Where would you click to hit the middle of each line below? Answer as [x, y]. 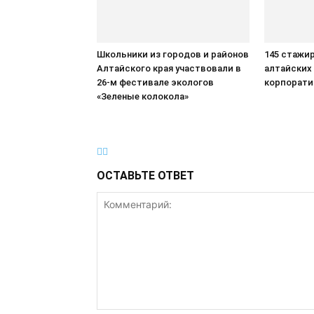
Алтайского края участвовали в [169, 68]
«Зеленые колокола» [143, 96]
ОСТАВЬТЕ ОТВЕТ [145, 176]
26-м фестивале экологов [155, 82]
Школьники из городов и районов [173, 54]
